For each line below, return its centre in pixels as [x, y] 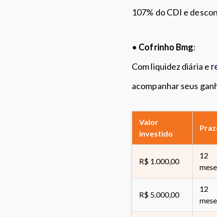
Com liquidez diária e [171, 66]
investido [156, 133]
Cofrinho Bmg [166, 47]
